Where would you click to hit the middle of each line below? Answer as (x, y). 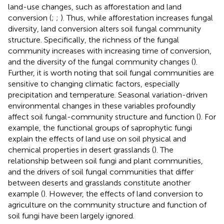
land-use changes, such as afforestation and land (95, 6)
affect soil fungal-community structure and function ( (103, 116)
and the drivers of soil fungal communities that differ (101, 171)
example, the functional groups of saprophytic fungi (100, 127)
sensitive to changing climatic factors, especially (94, 83)
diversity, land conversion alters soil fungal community (104, 28)
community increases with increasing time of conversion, (110, 50)
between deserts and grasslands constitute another (99, 182)
